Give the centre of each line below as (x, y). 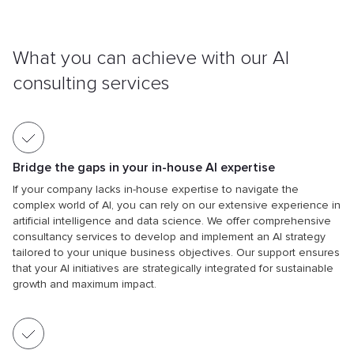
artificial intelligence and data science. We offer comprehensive (172, 221)
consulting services (91, 84)
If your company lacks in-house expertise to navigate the (156, 190)
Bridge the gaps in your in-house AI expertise (144, 168)
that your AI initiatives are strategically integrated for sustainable (173, 269)
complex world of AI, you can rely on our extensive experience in (177, 205)
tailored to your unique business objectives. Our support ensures (176, 253)
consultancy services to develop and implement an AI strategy (169, 237)
